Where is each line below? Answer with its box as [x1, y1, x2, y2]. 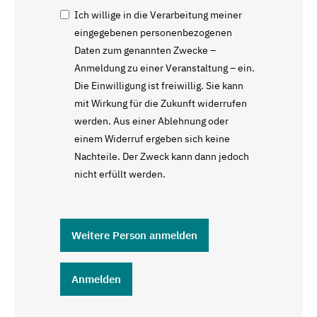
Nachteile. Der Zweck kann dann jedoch [74, 149, 249, 163]
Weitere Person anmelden [71, 228, 197, 242]
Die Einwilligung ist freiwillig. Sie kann [74, 79, 243, 92]
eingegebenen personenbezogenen [74, 25, 232, 39]
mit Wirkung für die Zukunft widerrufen [74, 96, 247, 110]
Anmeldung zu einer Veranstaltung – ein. [74, 61, 255, 74]
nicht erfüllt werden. [74, 167, 166, 180]
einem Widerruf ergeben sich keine [74, 132, 230, 145]
